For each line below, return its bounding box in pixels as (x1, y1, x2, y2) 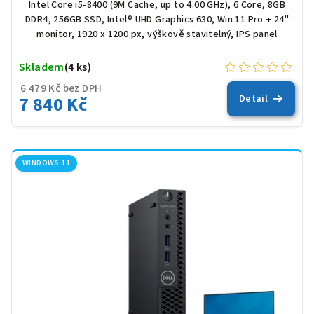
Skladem (19, 59, 64, 75)
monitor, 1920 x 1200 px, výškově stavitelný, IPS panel (36, 27, 278, 41)
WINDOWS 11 (22, 157, 70, 168)
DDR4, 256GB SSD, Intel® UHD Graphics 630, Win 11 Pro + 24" (25, 12, 289, 27)
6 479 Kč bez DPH (20, 81, 102, 96)
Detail (238, 91, 268, 106)
